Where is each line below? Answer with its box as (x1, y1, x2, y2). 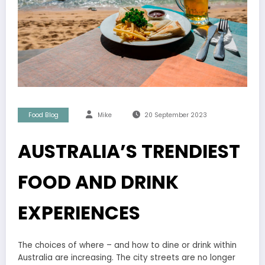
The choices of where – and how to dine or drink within (18, 239, 237, 251)
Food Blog (28, 110, 59, 119)
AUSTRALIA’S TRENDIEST (18, 138, 240, 164)
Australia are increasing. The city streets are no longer (18, 251, 235, 263)
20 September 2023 (144, 110, 207, 119)
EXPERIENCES (18, 199, 140, 226)
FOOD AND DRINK (18, 169, 179, 195)
